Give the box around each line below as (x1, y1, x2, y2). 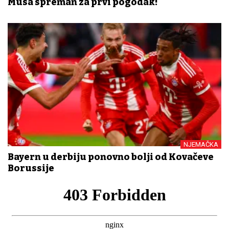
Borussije (8, 162, 54, 174)
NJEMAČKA (184, 140, 218, 148)
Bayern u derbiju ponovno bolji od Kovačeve (8, 151, 214, 163)
